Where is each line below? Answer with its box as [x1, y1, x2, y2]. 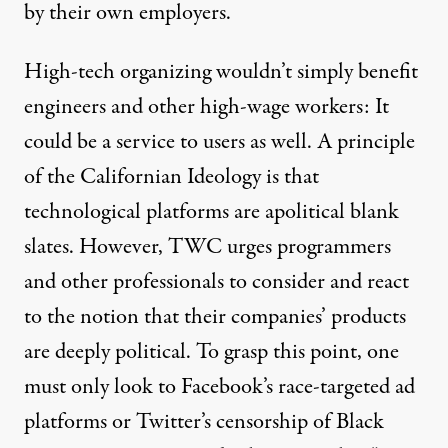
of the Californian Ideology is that [24, 161, 319, 193]
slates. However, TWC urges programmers [24, 231, 391, 263]
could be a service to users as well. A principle [24, 126, 415, 158]
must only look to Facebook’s [24, 371, 278, 403]
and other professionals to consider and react [24, 266, 409, 298]
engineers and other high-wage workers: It [24, 91, 389, 123]
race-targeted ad [278, 371, 415, 403]
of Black [308, 406, 384, 438]
